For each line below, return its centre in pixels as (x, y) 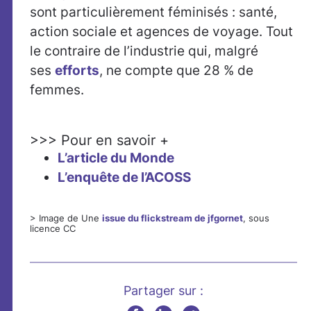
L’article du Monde (116, 158)
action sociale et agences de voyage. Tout (161, 31)
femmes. (57, 90)
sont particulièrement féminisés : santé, (153, 12)
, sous (256, 218)
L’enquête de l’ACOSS (124, 177)
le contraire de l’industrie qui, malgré (144, 51)
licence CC (53, 228)
